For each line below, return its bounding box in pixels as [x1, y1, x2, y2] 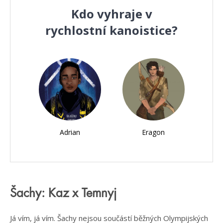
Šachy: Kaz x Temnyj [10, 187, 116, 199]
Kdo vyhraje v [71, 5, 152, 22]
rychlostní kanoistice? [45, 21, 178, 38]
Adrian [59, 127, 80, 137]
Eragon [142, 127, 165, 137]
